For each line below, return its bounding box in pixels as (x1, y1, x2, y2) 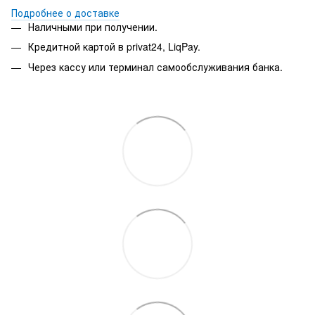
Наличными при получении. (28, 19, 157, 34)
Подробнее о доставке (11, 5, 120, 20)
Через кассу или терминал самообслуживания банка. (28, 59, 283, 74)
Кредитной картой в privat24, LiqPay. (28, 39, 200, 54)
